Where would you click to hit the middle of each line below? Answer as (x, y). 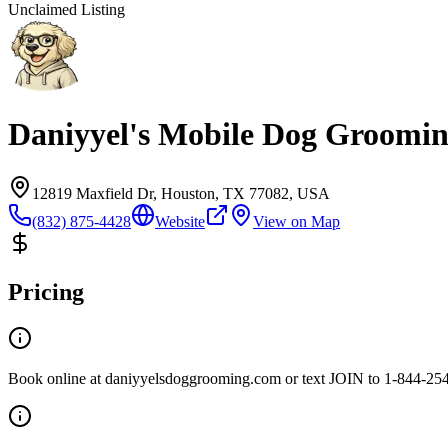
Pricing (46, 291)
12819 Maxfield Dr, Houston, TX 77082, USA (181, 193)
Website (180, 221)
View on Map (296, 221)
